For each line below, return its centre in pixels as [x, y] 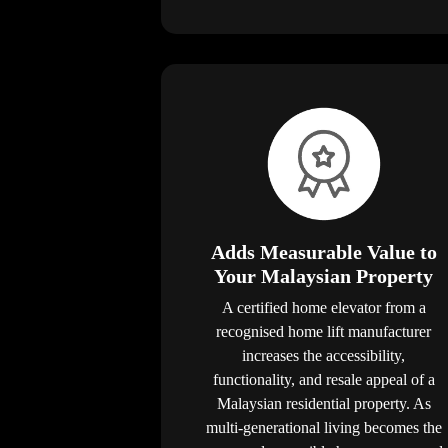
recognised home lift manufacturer [323, 331]
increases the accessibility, [323, 355]
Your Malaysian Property [323, 275]
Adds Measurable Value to [323, 251]
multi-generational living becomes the [323, 427]
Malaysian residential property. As [323, 403]
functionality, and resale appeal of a [323, 379]
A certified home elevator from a [323, 307]
